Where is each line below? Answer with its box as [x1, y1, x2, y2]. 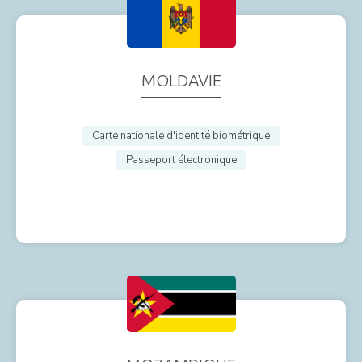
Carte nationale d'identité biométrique [92, 128, 270, 143]
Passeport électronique [125, 152, 237, 167]
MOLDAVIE [141, 69, 221, 90]
